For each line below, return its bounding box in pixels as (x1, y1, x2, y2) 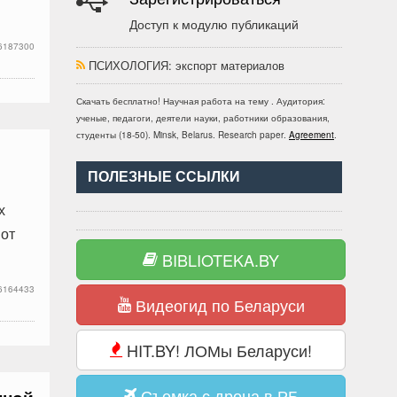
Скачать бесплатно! (76, 95, 163, 107)
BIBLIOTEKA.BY (158, 248, 279, 271)
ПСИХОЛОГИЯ (89, 57, 168, 74)
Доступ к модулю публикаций (129, 15, 299, 33)
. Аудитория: (271, 95, 325, 107)
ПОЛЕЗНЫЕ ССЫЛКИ (88, 169, 240, 184)
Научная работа (163, 95, 232, 107)
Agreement (289, 128, 334, 141)
